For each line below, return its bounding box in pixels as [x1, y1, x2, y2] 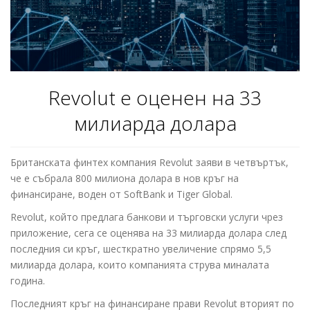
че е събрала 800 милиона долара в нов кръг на [10, 172, 239, 185]
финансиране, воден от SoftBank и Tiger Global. [10, 188, 232, 201]
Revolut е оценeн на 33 [48, 84, 262, 111]
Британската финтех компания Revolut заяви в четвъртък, [10, 156, 289, 170]
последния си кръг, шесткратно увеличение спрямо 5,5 [10, 242, 271, 256]
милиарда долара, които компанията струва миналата [10, 258, 269, 272]
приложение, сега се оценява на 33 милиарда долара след [10, 226, 286, 240]
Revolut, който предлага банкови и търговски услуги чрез [10, 210, 283, 224]
